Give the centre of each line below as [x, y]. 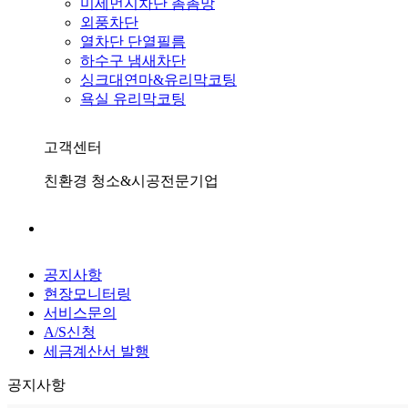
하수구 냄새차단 [133, 60]
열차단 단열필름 [133, 41]
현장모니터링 [87, 293]
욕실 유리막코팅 [133, 98]
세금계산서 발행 [97, 351]
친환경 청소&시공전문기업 [131, 180]
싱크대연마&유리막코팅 [158, 79]
